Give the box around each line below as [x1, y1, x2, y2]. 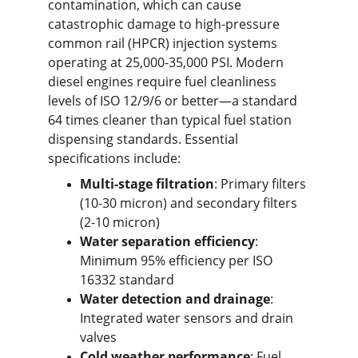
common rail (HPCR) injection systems [48, 34, 280, 52]
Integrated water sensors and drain [80, 309, 296, 327]
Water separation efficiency [80, 233, 255, 250]
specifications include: [48, 149, 181, 167]
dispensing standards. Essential [48, 130, 241, 148]
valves [80, 328, 117, 346]
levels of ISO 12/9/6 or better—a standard [48, 92, 300, 109]
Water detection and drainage [80, 290, 270, 308]
